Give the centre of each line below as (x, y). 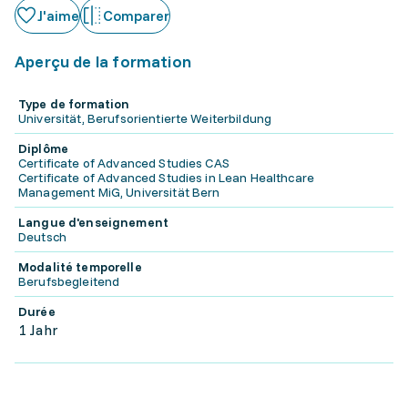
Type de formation (74, 104)
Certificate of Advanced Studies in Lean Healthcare (167, 178)
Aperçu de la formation (103, 61)
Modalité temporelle (80, 267)
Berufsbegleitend (69, 281)
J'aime (58, 15)
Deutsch (42, 237)
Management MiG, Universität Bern (119, 192)
